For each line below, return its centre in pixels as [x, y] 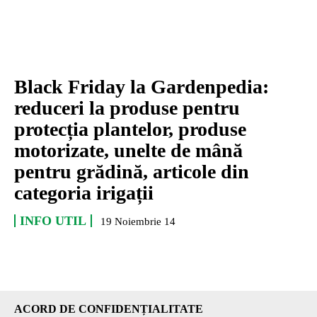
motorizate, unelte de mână [128, 150]
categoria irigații [84, 192]
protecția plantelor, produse [130, 129]
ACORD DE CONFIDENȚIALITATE [109, 309]
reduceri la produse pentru [127, 108]
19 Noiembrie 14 [138, 221]
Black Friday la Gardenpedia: [142, 86]
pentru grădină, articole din [132, 171]
